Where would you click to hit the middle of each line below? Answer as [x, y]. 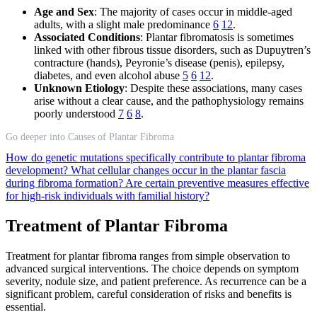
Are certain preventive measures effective [217, 183]
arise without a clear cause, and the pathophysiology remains [169, 100]
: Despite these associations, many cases [213, 88]
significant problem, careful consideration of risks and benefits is [149, 294]
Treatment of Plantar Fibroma [117, 225]
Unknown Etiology [79, 88]
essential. [26, 306]
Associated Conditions [87, 37]
